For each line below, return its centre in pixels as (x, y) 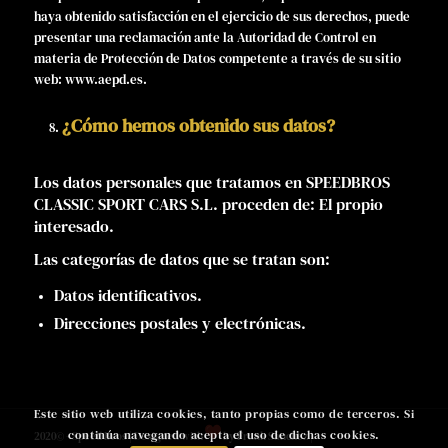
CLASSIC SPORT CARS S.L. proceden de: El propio (208, 203)
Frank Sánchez (272, 436)
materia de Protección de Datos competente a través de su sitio (217, 58)
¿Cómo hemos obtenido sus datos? (198, 125)
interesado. (73, 225)
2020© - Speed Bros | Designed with (119, 436)
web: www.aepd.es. (90, 79)
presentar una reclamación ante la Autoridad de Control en (204, 37)
